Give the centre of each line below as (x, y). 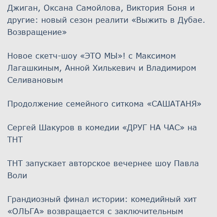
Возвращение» (37, 31)
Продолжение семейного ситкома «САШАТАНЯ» (104, 103)
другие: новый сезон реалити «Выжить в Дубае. (106, 19)
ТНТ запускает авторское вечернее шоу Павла (103, 163)
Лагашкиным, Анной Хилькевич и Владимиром (102, 67)
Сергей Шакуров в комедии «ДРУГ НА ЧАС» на (102, 127)
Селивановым (35, 79)
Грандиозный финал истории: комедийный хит (102, 199)
